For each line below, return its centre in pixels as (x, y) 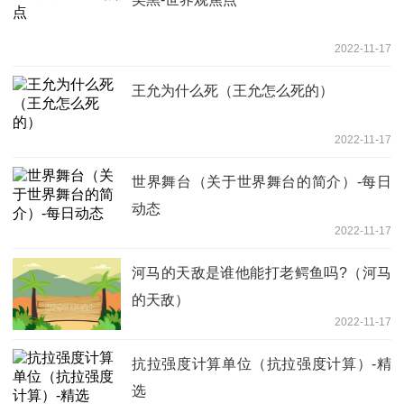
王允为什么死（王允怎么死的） (233, 91)
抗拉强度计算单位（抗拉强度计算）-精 (262, 364)
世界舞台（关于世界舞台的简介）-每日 (262, 182)
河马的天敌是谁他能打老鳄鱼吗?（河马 (262, 273)
